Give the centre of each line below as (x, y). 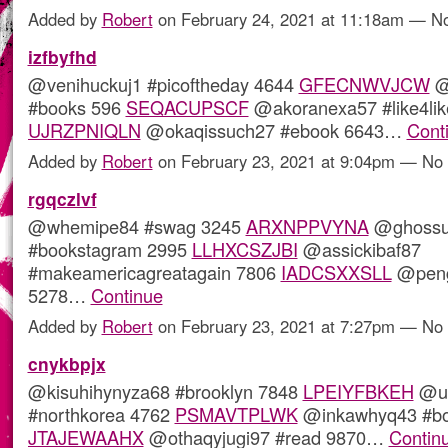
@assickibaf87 (359, 249)
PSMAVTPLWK (236, 414)
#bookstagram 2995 (109, 249)
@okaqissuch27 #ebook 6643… (273, 130)
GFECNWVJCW (364, 84)
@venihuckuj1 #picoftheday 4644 (163, 84)
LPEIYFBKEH (358, 391)
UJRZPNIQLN (84, 130)
